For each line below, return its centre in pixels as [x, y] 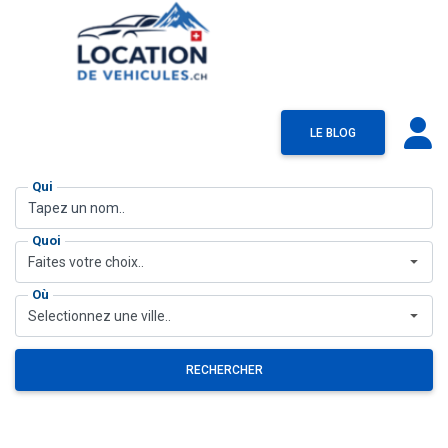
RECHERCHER [224, 370]
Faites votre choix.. [86, 262]
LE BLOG [333, 133]
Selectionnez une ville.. [99, 316]
